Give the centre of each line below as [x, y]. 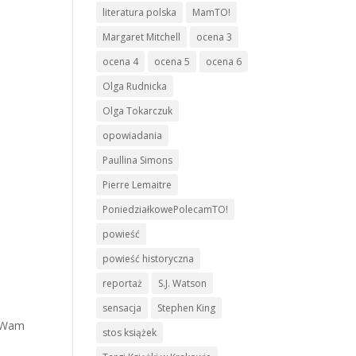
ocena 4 [120, 62]
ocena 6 [224, 62]
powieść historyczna [148, 259]
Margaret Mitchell [141, 37]
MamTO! [211, 12]
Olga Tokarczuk [137, 111]
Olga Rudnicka [135, 86]
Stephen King [186, 308]
